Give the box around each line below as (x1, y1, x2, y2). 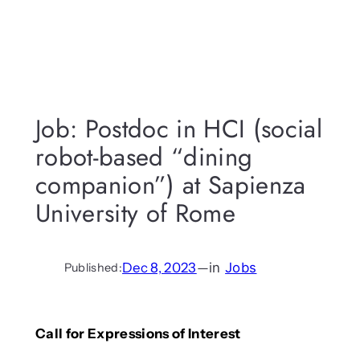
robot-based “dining (35, 138, 253, 175)
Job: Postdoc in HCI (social (35, 110, 322, 147)
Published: (63, 260, 123, 276)
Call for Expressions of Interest (35, 325, 241, 342)
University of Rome (35, 194, 235, 231)
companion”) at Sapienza (35, 166, 306, 203)
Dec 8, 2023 (122, 260, 197, 276)
